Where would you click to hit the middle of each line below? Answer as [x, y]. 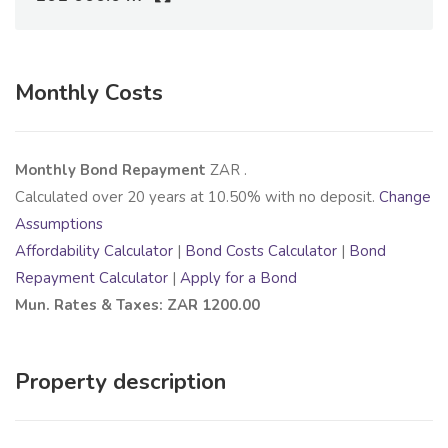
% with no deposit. [313, 197]
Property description [120, 382]
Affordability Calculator [94, 251]
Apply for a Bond [238, 278]
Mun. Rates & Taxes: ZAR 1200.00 [137, 305]
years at [176, 197]
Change [405, 197]
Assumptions [59, 224]
